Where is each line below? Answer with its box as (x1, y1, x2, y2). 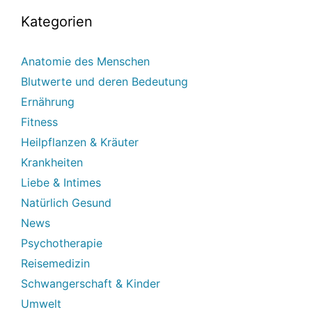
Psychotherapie (21, 235, 102, 250)
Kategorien (21, 13, 93, 30)
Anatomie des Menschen (21, 54, 150, 68)
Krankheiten (21, 155, 83, 169)
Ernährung (21, 94, 75, 109)
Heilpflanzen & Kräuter (21, 134, 139, 149)
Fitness (21, 114, 58, 129)
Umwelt (21, 296, 61, 311)
